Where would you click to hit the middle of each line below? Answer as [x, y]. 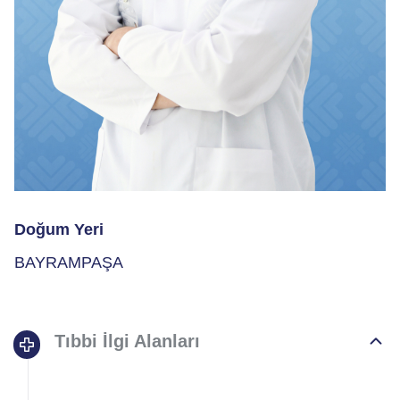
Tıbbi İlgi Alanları [128, 342]
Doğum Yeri [59, 230]
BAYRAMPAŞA [69, 263]
